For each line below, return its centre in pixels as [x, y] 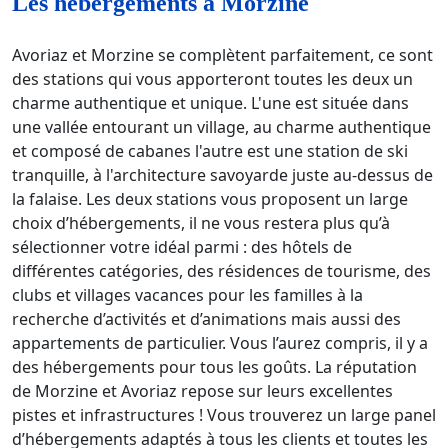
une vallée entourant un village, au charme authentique [221, 126]
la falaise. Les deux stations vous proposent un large [210, 198]
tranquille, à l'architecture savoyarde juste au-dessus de [222, 174]
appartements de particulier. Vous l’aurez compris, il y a [220, 342]
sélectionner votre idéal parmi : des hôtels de [182, 246]
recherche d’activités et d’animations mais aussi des [206, 318]
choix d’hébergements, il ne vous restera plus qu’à [201, 222]
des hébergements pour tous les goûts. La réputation [214, 366]
